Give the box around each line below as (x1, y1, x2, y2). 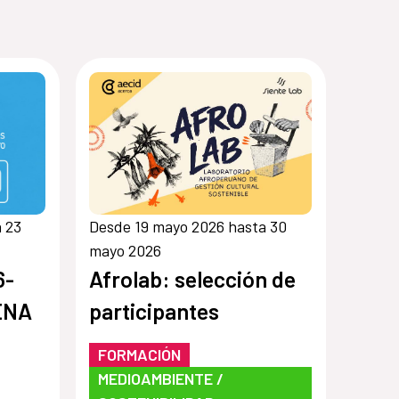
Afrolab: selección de (89, 265, 297, 292)
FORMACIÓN (98, 344, 182, 364)
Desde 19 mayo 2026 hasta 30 (89, 216, 288, 236)
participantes (89, 297, 220, 324)
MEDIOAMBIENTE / (98, 368, 224, 388)
